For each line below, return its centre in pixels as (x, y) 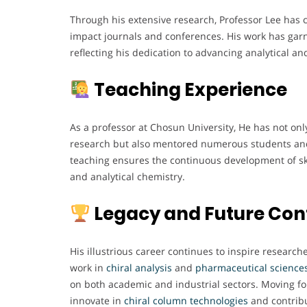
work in (88, 268)
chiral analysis (139, 268)
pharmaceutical (231, 268)
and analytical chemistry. (127, 177)
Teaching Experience (188, 90)
